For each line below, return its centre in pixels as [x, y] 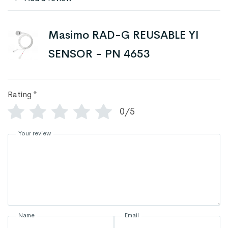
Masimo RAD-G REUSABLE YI [124, 35]
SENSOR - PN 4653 [99, 54]
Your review [35, 134]
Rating [20, 95]
